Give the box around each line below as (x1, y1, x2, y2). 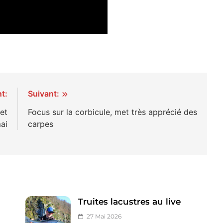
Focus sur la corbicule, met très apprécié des (28, 107, 198, 117)
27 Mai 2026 (87, 212, 122, 220)
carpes (28, 118, 54, 129)
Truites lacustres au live (78, 196, 181, 207)
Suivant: (28, 88, 60, 99)
